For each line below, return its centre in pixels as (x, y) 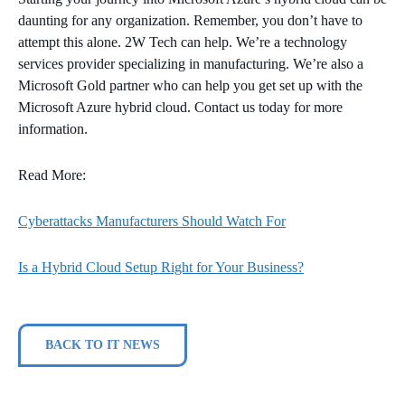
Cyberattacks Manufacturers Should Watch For (152, 221)
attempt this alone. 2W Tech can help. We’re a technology (183, 42)
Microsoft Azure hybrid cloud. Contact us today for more (180, 107)
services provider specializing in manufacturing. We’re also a (191, 63)
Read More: (52, 174)
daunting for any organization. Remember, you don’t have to (190, 20)
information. (56, 128)
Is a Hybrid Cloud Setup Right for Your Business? (161, 267)
